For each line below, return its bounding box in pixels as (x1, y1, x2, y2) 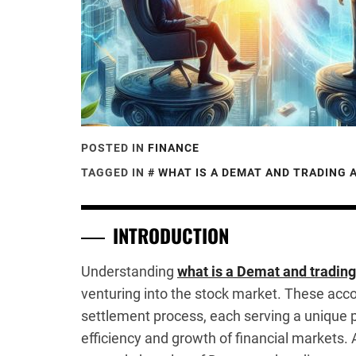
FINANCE (148, 141, 199, 154)
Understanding (81, 263, 177, 280)
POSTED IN (81, 141, 148, 154)
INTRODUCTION (113, 221, 229, 250)
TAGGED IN (81, 166, 148, 179)
